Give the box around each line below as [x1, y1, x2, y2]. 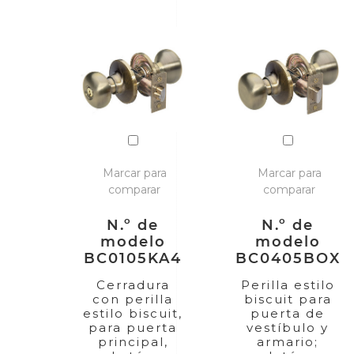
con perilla [92, 291, 174, 307]
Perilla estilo [240, 277, 335, 292]
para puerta [88, 319, 178, 335]
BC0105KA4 [84, 249, 183, 266]
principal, [97, 333, 168, 349]
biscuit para [243, 291, 332, 307]
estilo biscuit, [83, 305, 183, 321]
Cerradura [96, 277, 170, 292]
